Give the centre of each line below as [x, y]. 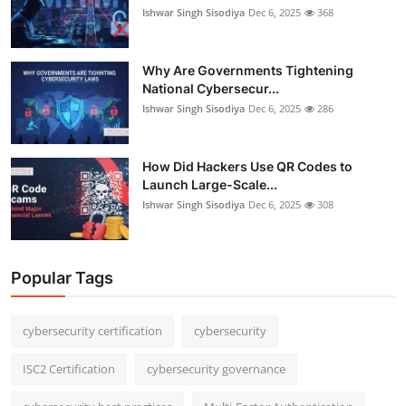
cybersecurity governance [216, 369]
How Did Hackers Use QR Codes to [247, 167]
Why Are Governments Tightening [248, 71]
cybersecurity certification [92, 331]
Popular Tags [62, 278]
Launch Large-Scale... [210, 185]
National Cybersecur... [211, 89]
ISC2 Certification [69, 369]
